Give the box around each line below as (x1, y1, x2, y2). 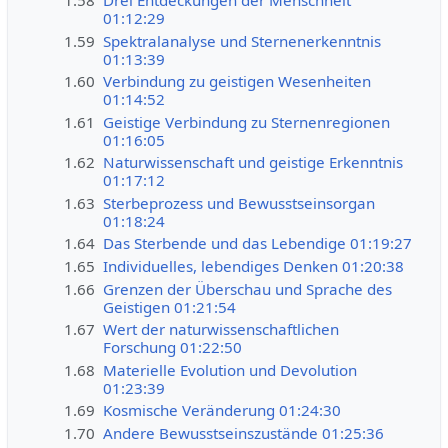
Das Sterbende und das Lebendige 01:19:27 (103, 233, 413, 254)
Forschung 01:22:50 (103, 337, 243, 358)
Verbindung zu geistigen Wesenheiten (103, 71, 372, 92)
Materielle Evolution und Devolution (103, 359, 358, 380)
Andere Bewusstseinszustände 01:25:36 (103, 422, 385, 443)
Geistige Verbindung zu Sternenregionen (103, 111, 391, 132)
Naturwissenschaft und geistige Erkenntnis (103, 152, 404, 173)
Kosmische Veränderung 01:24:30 (103, 400, 342, 421)
